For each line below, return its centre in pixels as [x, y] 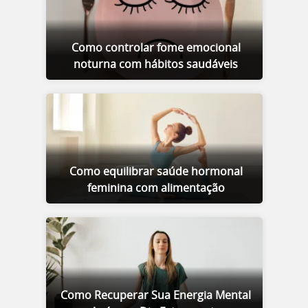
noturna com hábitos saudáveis [156, 65]
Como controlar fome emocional [156, 48]
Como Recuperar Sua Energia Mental [156, 296]
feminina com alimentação [156, 188]
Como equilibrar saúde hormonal [156, 172]
